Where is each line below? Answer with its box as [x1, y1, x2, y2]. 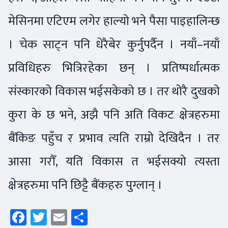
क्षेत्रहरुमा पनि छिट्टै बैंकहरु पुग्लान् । [8, 174, 165, 195]
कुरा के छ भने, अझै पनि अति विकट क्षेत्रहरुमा [8, 104, 220, 125]
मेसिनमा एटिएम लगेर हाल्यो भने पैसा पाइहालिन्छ [8, 10, 220, 32]
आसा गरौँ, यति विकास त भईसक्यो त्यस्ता [8, 151, 220, 172]
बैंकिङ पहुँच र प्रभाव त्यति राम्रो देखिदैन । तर [8, 127, 220, 149]
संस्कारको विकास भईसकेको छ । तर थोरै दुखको [8, 80, 220, 102]
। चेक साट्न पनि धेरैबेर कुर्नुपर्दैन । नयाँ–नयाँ [8, 34, 220, 55]
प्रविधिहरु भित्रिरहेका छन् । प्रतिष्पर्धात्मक [8, 57, 220, 78]
